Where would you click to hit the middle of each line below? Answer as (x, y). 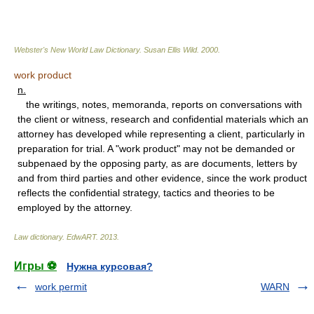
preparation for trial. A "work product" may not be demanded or (156, 149)
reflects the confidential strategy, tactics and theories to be (146, 193)
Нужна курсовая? (110, 266)
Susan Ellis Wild (170, 50)
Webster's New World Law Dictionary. (79, 50)
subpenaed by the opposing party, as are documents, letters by (157, 163)
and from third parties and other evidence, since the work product (162, 178)
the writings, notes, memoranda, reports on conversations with (160, 104)
